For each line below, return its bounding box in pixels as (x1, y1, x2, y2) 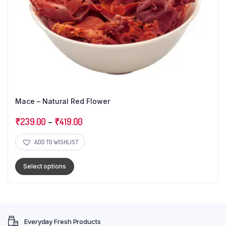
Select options (23, 162, 66, 171)
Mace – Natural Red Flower (15, 97, 110, 106)
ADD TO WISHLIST (34, 138, 78, 146)
